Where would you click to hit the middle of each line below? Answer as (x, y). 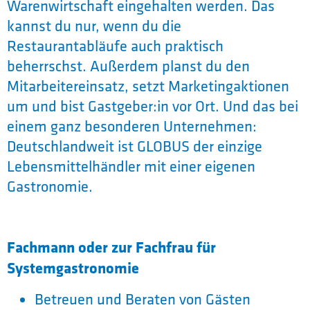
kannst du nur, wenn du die (94, 26)
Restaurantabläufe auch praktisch (115, 46)
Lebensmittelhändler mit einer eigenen (131, 166)
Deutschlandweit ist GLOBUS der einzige (135, 146)
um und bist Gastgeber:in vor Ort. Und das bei (153, 106)
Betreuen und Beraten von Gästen (143, 299)
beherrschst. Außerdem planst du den (128, 66)
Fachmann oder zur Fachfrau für (111, 246)
